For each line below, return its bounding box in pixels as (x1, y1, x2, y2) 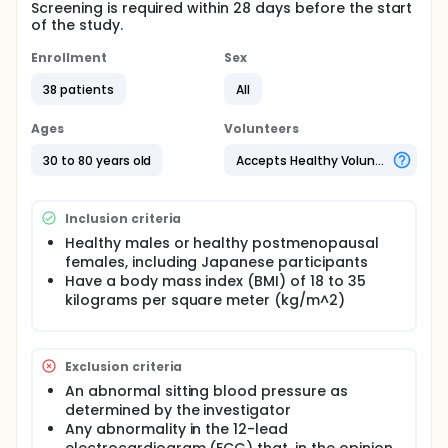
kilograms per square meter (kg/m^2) (65, 290, 345, 310)
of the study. (31, 15, 123, 35)
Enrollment (31, 49, 107, 66)
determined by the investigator (65, 400, 292, 420)
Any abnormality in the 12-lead (65, 419, 289, 439)
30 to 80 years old (43, 151, 152, 169)
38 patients (43, 80, 114, 98)
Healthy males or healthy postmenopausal (65, 233, 379, 253)
